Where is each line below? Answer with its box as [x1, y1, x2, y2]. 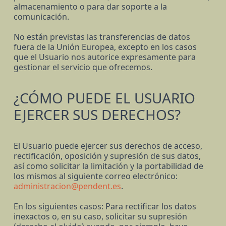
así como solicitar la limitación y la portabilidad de [13, 160, 203, 172]
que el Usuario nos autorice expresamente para [13, 51, 196, 63]
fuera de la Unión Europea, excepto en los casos [13, 41, 197, 53]
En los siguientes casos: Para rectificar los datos [13, 201, 196, 212]
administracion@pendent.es [13, 181, 121, 192]
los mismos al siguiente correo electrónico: [13, 171, 178, 182]
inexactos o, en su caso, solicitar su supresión [13, 211, 187, 222]
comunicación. [13, 11, 69, 23]
